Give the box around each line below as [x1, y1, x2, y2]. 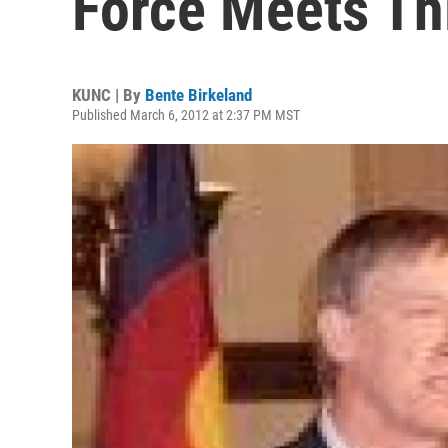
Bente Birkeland [145, 85, 252, 105]
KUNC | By [72, 85, 145, 105]
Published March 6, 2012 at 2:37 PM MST [72, 107, 300, 123]
